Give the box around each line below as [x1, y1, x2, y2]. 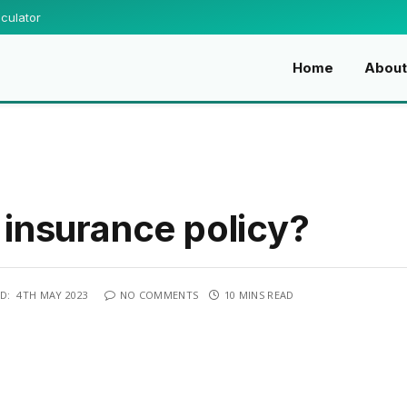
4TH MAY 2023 [16, 287, 89, 302]
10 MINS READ [223, 287, 294, 302]
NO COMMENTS [119, 287, 199, 302]
